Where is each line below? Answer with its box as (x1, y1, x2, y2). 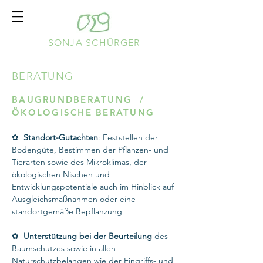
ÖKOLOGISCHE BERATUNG (12, 107, 154, 118)
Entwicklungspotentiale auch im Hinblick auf (12, 181, 174, 192)
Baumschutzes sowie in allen (12, 243, 116, 254)
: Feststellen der (98, 132, 158, 143)
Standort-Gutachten (23, 132, 98, 143)
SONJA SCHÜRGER (48, 37, 140, 48)
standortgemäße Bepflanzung (12, 206, 122, 217)
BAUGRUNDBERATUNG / (12, 94, 148, 105)
